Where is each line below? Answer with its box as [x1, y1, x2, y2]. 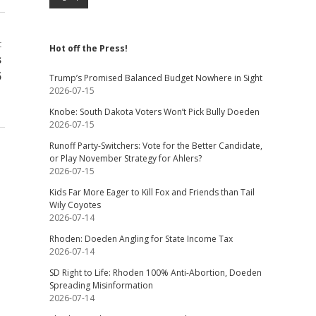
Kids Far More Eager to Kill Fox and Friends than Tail [49, 186, 255, 198]
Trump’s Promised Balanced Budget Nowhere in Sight [49, 72, 262, 84]
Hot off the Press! [49, 42, 128, 54]
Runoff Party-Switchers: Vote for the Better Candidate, [49, 140, 262, 152]
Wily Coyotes [49, 199, 101, 211]
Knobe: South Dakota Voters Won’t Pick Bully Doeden [49, 106, 260, 118]
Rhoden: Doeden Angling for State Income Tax [49, 233, 233, 245]
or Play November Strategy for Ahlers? [49, 152, 202, 164]
